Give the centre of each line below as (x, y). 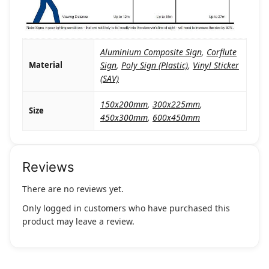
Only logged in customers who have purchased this (126, 208)
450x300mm (124, 118)
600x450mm (176, 118)
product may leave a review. (78, 222)
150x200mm (124, 104)
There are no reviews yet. (73, 189)
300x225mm (176, 104)
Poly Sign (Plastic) (155, 65)
